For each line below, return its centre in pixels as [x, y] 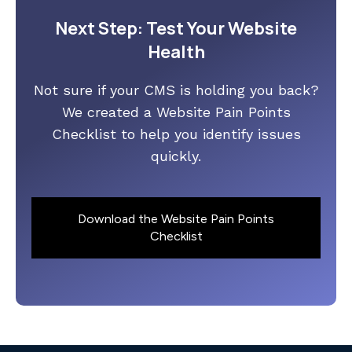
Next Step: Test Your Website [176, 29]
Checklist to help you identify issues [176, 134]
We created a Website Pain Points [176, 112]
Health [176, 52]
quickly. [176, 156]
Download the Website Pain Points [176, 219]
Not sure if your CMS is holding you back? [176, 90]
